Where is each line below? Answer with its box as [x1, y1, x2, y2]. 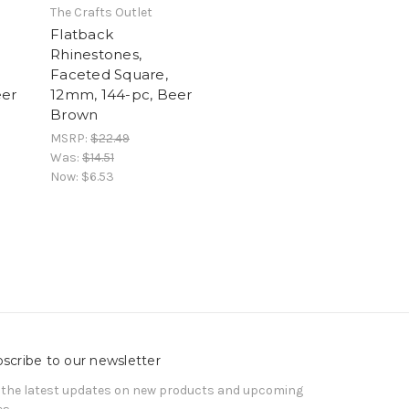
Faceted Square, [50, 65, 168, 83]
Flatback [50, 25, 113, 43]
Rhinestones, [50, 45, 142, 63]
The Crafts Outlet [50, 4, 152, 20]
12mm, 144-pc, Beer [50, 85, 193, 103]
